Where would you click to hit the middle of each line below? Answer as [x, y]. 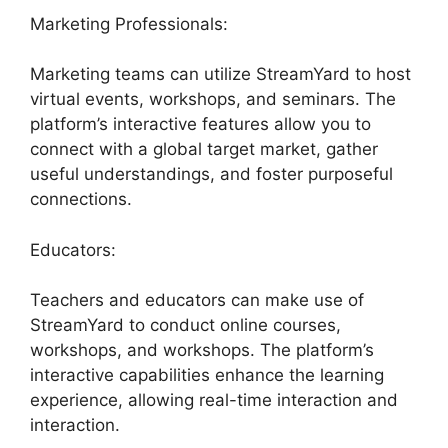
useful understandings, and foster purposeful [211, 174]
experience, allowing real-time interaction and [214, 400]
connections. [81, 199]
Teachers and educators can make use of [197, 300]
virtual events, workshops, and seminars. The [213, 99]
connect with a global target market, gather [204, 149]
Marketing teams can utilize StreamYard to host [220, 74]
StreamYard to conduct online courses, [185, 325]
